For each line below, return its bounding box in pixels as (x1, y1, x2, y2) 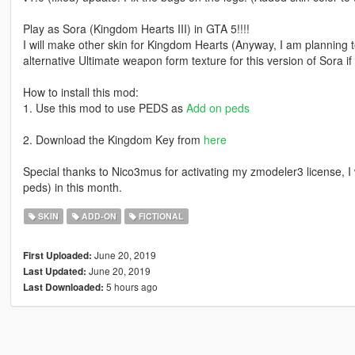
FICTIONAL (136, 210, 184, 223)
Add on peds (185, 100, 250, 116)
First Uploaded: (22, 249, 92, 263)
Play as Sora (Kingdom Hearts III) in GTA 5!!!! (22, 21, 250, 37)
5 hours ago (103, 280, 158, 294)
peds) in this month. (22, 179, 122, 196)
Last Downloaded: (22, 281, 104, 295)
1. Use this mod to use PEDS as (22, 100, 186, 116)
